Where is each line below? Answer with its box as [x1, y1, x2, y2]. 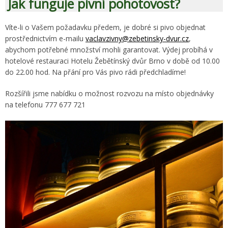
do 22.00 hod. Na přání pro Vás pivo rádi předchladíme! [5, 67, 186, 77]
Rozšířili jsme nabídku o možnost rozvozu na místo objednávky [5, 89, 214, 98]
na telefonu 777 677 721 [5, 100, 85, 109]
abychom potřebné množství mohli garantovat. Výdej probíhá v [5, 45, 213, 54]
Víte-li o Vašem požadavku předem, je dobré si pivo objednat [5, 22, 206, 32]
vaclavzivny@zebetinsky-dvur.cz [85, 34, 189, 43]
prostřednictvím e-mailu [5, 34, 85, 43]
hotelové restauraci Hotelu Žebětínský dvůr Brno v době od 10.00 [5, 56, 220, 66]
